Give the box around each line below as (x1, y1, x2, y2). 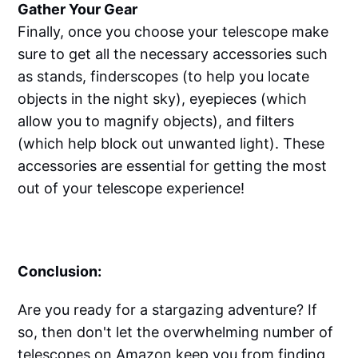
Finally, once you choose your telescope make (18, 22, 329, 40)
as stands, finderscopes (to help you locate (18, 67, 310, 85)
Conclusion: (18, 262, 109, 280)
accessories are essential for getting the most (18, 157, 328, 174)
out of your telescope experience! (18, 179, 245, 197)
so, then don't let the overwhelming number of (18, 323, 334, 340)
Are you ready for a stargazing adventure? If (18, 300, 318, 318)
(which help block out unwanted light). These (18, 134, 325, 152)
